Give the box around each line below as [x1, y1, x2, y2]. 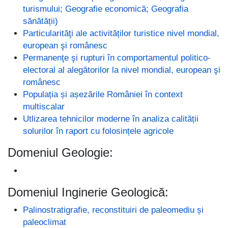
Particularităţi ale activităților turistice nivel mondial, [23, 28, 219, 38]
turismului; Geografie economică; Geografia [23, 4, 188, 14]
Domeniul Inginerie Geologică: [8, 185, 168, 199]
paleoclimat [23, 217, 66, 227]
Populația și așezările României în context [23, 90, 183, 99]
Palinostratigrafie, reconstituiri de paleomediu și [23, 205, 204, 215]
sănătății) [23, 16, 58, 26]
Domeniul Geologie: [8, 146, 113, 160]
